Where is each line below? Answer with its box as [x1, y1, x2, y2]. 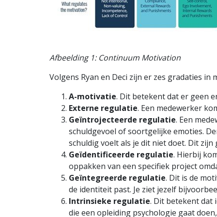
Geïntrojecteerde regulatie [69, 114, 176, 125]
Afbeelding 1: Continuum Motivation [49, 52, 181, 63]
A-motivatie [69, 91, 116, 102]
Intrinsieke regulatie [69, 196, 150, 207]
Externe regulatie [69, 103, 138, 114]
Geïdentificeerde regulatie [69, 149, 173, 160]
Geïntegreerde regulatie [69, 172, 166, 184]
